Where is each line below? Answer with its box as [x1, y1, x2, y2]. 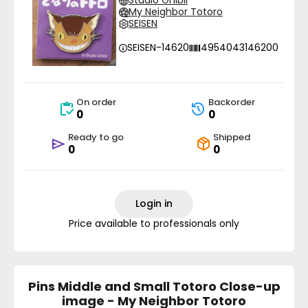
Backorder [208, 96, 255, 109]
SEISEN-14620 [127, 41, 189, 54]
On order [76, 96, 116, 109]
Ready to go [68, 131, 124, 144]
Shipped [212, 131, 250, 144]
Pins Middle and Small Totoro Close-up [27, 278, 280, 295]
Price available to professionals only [69, 217, 239, 230]
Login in [135, 197, 173, 210]
